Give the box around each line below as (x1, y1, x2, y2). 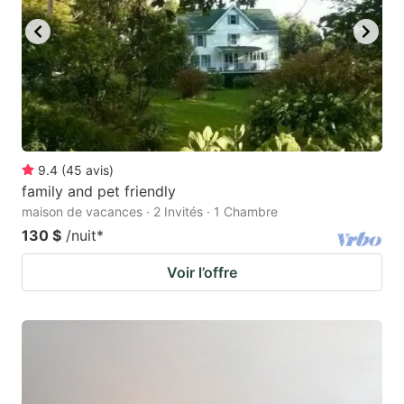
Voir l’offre (167, 262, 237, 281)
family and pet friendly (22, 181, 176, 200)
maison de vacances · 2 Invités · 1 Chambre (22, 203, 278, 219)
